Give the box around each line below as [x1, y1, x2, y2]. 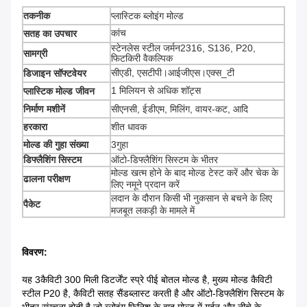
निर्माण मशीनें [23, 103, 65, 115]
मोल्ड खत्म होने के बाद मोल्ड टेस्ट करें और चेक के [111, 167, 278, 179]
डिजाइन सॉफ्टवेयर [23, 68, 86, 79]
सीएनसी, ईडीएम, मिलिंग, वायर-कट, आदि [111, 103, 248, 115]
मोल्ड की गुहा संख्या [23, 139, 88, 151]
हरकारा [23, 121, 47, 133]
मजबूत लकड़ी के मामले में [111, 205, 195, 217]
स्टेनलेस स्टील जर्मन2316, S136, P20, [111, 42, 256, 54]
